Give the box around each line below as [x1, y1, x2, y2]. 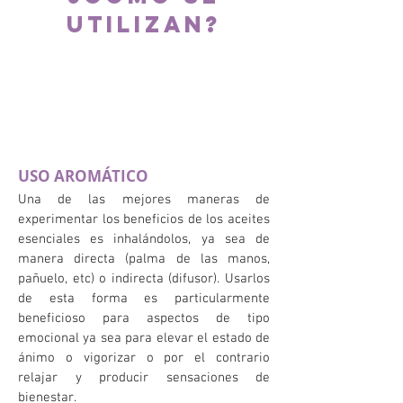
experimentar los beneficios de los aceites [18, 211, 270, 228]
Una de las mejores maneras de [18, 192, 270, 208]
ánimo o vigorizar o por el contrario [18, 350, 270, 366]
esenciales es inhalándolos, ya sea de [18, 231, 270, 247]
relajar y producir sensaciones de [18, 370, 270, 386]
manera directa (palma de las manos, [18, 251, 270, 267]
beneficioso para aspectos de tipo [18, 310, 270, 327]
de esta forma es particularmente [18, 291, 270, 307]
